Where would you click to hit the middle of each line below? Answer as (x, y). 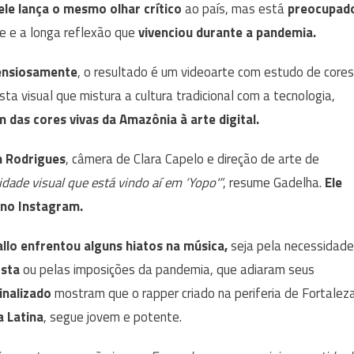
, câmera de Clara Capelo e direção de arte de (192, 159)
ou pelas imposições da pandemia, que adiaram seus (167, 269)
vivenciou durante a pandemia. (227, 32)
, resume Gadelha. (274, 183)
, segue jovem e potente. (114, 317)
